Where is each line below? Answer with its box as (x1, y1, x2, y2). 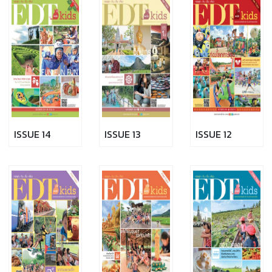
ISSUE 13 (104, 127, 141, 141)
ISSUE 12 (195, 127, 232, 141)
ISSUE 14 (14, 127, 50, 141)
